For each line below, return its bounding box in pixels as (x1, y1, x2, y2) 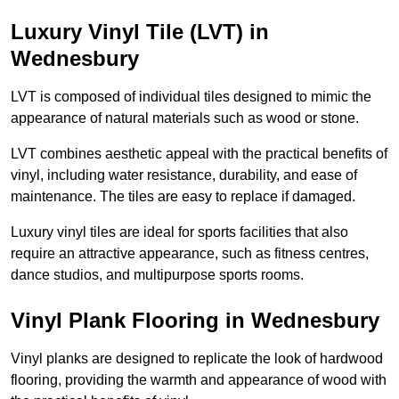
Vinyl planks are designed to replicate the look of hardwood (11, 351, 383, 367)
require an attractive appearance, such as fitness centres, (11, 246, 369, 262)
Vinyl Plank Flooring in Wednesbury (11, 308, 379, 333)
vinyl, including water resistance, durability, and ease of (11, 167, 357, 183)
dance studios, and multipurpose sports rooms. (11, 267, 304, 283)
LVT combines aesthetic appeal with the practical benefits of (11, 146, 387, 162)
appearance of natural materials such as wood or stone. (11, 110, 359, 126)
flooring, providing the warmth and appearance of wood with (11, 372, 387, 388)
